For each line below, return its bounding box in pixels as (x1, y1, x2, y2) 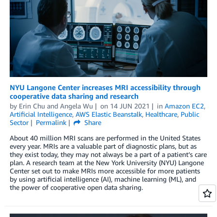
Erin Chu (19, 102, 45, 110)
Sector (10, 118, 29, 127)
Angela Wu (60, 102, 93, 110)
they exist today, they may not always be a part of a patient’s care (10, 150, 207, 159)
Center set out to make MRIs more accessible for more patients (10, 167, 200, 175)
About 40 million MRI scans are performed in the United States (10, 134, 201, 142)
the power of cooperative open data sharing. (10, 183, 143, 192)
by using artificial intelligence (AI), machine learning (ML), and (10, 175, 196, 184)
